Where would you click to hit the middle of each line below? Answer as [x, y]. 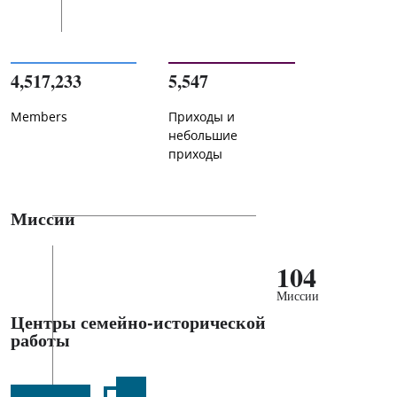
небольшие [203, 136]
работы [40, 340]
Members [39, 117]
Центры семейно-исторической [138, 322]
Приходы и [202, 117]
